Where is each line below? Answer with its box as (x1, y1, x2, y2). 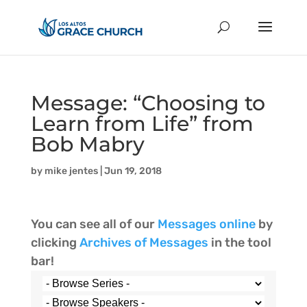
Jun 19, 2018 (103, 165, 162, 177)
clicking (30, 235, 79, 250)
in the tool (210, 235, 271, 250)
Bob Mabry (30, 132, 145, 157)
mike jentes (44, 165, 98, 177)
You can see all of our (30, 217, 158, 232)
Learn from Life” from (30, 111, 254, 136)
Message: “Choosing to (30, 90, 265, 116)
